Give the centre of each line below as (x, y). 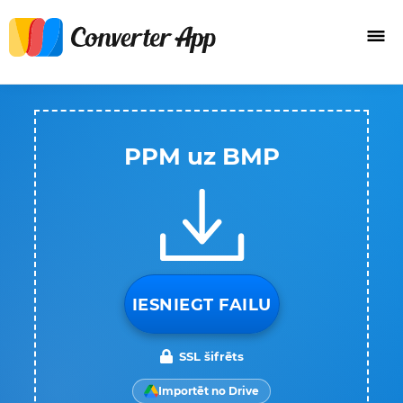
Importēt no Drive (209, 391)
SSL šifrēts (211, 356)
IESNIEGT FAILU (201, 305)
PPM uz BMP (201, 157)
